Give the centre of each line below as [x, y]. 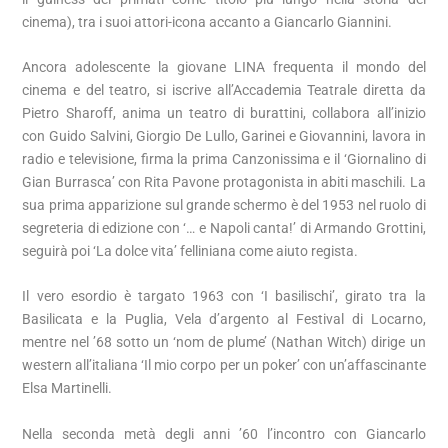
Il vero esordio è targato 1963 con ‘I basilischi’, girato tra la [224, 296]
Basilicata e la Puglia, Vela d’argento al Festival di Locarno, [224, 319]
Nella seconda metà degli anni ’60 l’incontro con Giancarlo [224, 433]
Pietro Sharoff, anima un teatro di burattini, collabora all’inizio [224, 113]
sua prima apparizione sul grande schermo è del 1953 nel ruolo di [224, 205]
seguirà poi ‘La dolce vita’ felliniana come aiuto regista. [190, 251]
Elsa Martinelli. [67, 388]
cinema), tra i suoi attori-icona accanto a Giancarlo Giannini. [207, 21]
